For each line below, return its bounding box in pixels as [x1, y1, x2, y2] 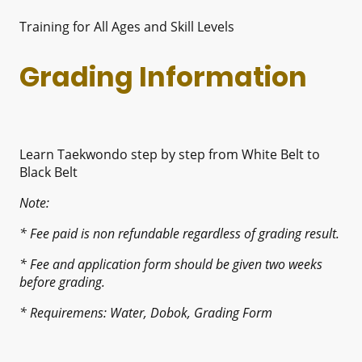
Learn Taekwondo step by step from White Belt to [19, 145, 320, 164]
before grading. [19, 273, 105, 292]
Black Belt [19, 163, 78, 182]
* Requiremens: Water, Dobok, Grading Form [19, 304, 276, 322]
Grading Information [19, 58, 307, 97]
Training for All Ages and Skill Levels [19, 17, 234, 36]
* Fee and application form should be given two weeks [19, 255, 322, 274]
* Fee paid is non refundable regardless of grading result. [19, 225, 339, 243]
